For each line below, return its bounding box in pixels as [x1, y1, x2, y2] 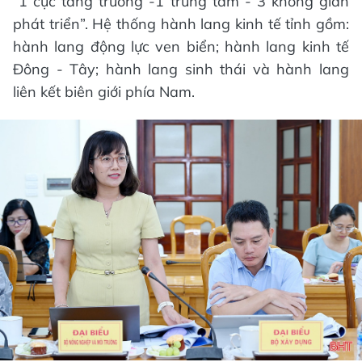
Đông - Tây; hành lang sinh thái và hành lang [13, 59, 349, 78]
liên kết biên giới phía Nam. [13, 82, 195, 101]
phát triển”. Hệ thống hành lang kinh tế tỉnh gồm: [13, 14, 349, 33]
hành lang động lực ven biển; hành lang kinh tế [13, 36, 349, 56]
